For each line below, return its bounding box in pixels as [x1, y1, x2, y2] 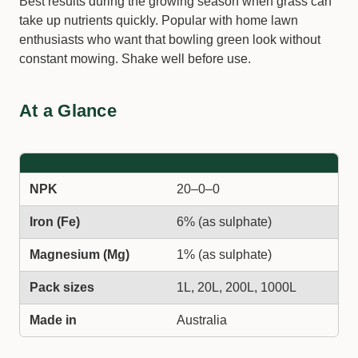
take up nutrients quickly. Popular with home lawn [19, 14, 298, 27]
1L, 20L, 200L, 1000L [177, 280, 296, 294]
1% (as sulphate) [177, 248, 272, 261]
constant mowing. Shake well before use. [19, 52, 251, 66]
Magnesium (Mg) [30, 248, 129, 261]
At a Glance [19, 101, 117, 121]
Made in [30, 313, 77, 327]
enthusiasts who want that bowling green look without [19, 33, 320, 46]
